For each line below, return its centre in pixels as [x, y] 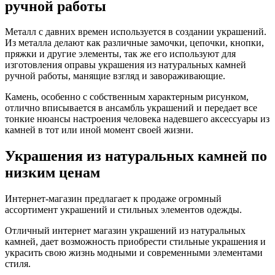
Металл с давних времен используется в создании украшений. [136, 32]
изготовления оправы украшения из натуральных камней [126, 65]
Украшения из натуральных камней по [136, 156]
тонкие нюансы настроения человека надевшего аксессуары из [137, 119]
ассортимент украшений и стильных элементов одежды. [123, 210]
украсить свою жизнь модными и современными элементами [134, 253]
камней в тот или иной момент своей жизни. [99, 130]
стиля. [18, 264]
